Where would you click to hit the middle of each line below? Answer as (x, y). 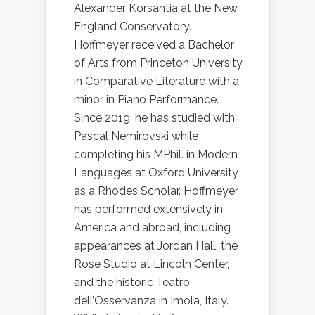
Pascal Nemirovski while (136, 136)
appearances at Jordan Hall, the (156, 246)
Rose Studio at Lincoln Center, (152, 264)
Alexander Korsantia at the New (156, 8)
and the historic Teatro (132, 283)
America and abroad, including (152, 228)
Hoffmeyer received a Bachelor (154, 45)
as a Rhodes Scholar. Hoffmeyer (156, 191)
